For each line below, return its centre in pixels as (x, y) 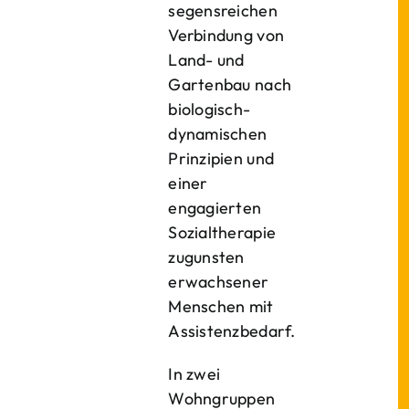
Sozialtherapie (222, 232)
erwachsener (219, 282)
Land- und (206, 60)
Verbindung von (226, 35)
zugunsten (206, 257)
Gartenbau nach (230, 84)
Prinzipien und (221, 158)
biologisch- (210, 109)
